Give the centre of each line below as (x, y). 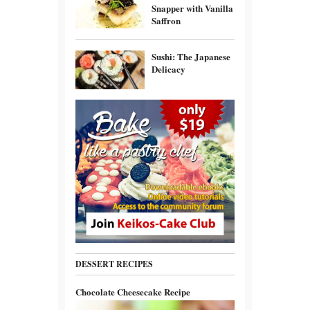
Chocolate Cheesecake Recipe (133, 291)
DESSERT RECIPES (114, 264)
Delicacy (168, 69)
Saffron (166, 20)
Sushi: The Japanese (191, 56)
